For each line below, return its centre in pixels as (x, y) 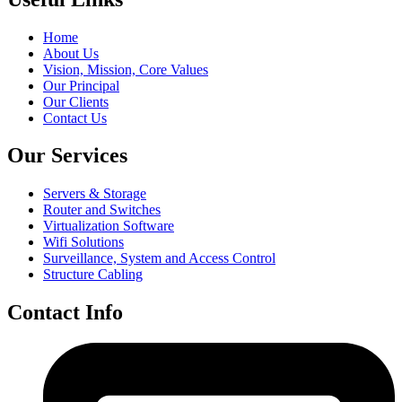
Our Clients (76, 101)
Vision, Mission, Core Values (126, 69)
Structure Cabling (93, 275)
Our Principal (81, 85)
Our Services (67, 156)
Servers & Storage (95, 194)
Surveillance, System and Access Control (159, 258)
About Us (71, 53)
